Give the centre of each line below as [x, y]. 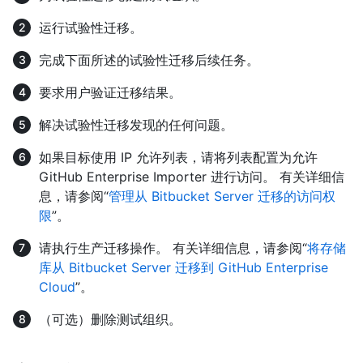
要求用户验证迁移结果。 [110, 92]
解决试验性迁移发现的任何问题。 [136, 124]
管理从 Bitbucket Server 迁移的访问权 [222, 196]
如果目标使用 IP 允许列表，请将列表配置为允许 [178, 157]
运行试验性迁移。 [91, 27]
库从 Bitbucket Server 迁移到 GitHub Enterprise [184, 267]
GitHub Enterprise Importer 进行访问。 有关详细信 [192, 176]
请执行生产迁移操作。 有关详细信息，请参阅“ [173, 248]
